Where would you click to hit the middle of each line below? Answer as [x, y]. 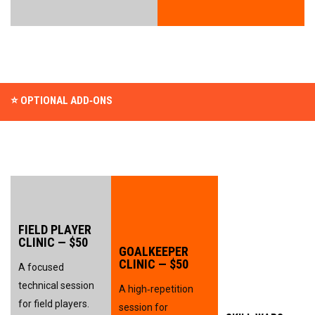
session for [143, 307]
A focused [41, 267]
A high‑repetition [156, 289]
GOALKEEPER [154, 251]
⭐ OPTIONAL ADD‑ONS [62, 100]
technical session [56, 285]
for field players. [54, 303]
